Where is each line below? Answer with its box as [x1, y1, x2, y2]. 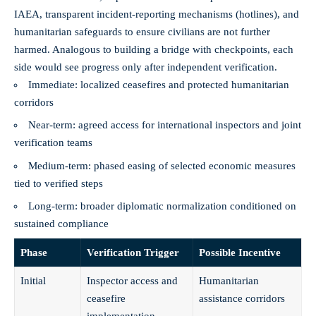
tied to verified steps [14, 177, 103, 189]
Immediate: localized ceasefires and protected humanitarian [28, 78, 289, 90]
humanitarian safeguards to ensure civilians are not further [14, 25, 270, 37]
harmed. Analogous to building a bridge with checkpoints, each [14, 43, 293, 55]
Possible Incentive [198, 246, 281, 258]
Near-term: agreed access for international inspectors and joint [28, 119, 301, 131]
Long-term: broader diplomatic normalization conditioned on [28, 200, 296, 212]
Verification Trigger [86, 246, 179, 258]
